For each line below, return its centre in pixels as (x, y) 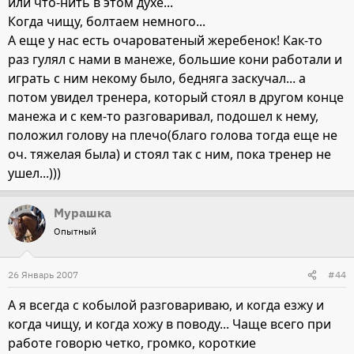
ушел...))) (34, 173)
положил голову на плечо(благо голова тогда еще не (173, 136)
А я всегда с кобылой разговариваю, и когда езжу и (166, 305)
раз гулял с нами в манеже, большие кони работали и (175, 60)
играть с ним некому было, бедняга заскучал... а (157, 79)
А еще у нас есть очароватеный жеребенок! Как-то (165, 41)
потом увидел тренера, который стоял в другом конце (176, 98)
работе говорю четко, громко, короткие (132, 343)
